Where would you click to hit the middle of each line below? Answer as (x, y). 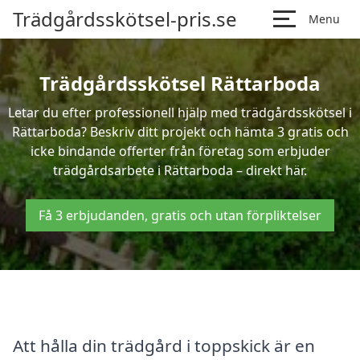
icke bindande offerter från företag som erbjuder (180, 151)
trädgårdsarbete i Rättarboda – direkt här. (180, 170)
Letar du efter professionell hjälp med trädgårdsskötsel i (180, 112)
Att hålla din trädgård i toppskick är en (164, 345)
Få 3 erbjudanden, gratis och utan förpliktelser (180, 215)
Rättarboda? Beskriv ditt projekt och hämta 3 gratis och (180, 132)
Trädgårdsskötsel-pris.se (125, 19)
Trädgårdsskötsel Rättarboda (180, 83)
